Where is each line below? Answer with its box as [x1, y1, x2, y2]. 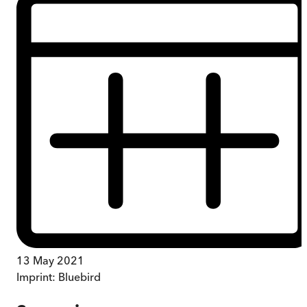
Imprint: [16, 269, 58, 284]
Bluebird [58, 269, 101, 284]
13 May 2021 [16, 253, 84, 267]
